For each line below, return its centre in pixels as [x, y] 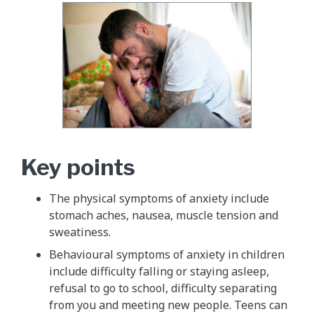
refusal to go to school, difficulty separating [163, 288]
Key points [78, 168]
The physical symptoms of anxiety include [159, 199]
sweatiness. [80, 232]
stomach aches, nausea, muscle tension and [164, 216]
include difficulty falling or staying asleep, [159, 272]
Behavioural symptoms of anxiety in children [167, 255]
